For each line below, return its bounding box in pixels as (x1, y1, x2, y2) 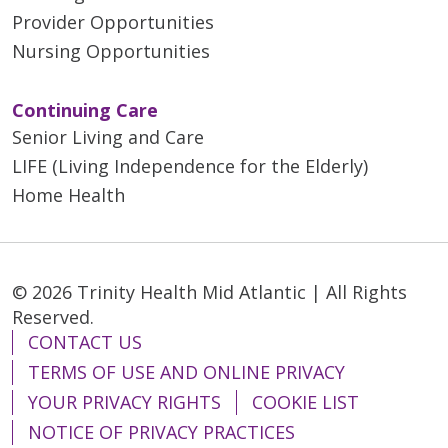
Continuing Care (12, 97, 158, 122)
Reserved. (12, 304, 94, 329)
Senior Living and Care (12, 124, 204, 149)
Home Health (12, 182, 125, 207)
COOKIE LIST (252, 389, 359, 414)
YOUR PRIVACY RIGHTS (28, 389, 221, 414)
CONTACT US (28, 329, 142, 354)
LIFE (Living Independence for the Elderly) (12, 153, 368, 178)
